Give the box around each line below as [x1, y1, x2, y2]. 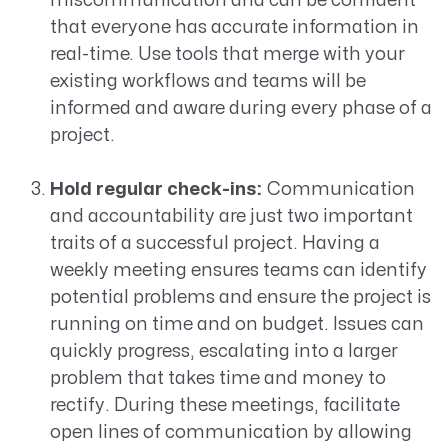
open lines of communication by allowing [49, 424, 412, 442]
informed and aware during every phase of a [49, 100, 432, 118]
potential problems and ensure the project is [49, 289, 431, 307]
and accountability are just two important [49, 208, 413, 226]
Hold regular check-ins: [49, 181, 262, 199]
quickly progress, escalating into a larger [49, 343, 398, 361]
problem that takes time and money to [49, 370, 386, 388]
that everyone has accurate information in [49, 19, 419, 37]
